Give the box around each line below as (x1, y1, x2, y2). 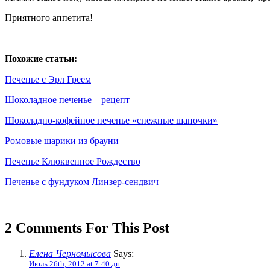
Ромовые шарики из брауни (5, 136, 119, 146)
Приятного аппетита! (5, 13, 93, 24)
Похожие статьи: (5, 54, 77, 64)
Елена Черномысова (29, 248, 111, 259)
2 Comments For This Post (5, 220, 169, 236)
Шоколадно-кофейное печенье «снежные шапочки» (5, 115, 218, 126)
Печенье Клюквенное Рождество (5, 156, 140, 167)
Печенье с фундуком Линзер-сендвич (5, 177, 159, 187)
